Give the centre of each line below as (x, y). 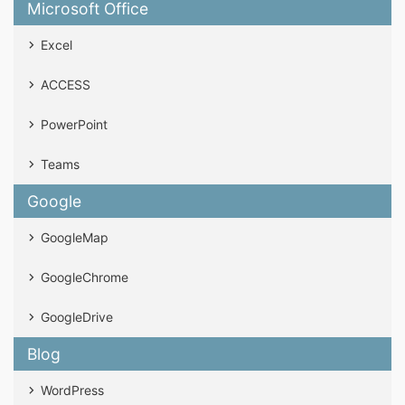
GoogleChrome (85, 277)
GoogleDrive (77, 317)
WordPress (72, 390)
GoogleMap (75, 237)
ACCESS (66, 85)
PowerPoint (74, 124)
